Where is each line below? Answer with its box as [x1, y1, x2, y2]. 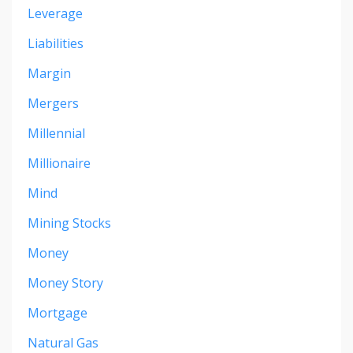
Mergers [28, 94, 79, 112]
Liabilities [28, 34, 84, 52]
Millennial [28, 124, 85, 142]
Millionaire [28, 154, 91, 172]
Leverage [28, 4, 83, 22]
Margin [28, 64, 71, 82]
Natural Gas [28, 333, 98, 351]
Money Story [28, 273, 103, 292]
